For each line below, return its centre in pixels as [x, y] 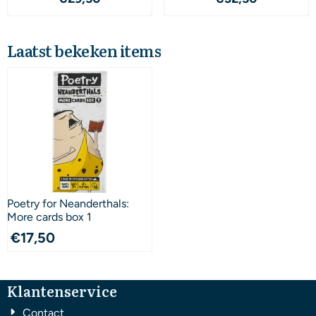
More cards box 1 [49, 217]
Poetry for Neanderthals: [68, 203]
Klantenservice [62, 290]
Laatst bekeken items [84, 50]
